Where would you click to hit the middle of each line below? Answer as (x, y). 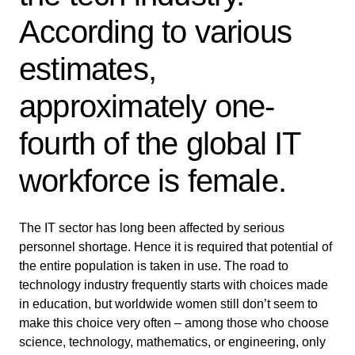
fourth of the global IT (160, 143)
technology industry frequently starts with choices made (174, 284)
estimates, (88, 69)
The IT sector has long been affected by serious (152, 227)
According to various (156, 31)
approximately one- (147, 106)
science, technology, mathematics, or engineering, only (172, 342)
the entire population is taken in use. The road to (154, 265)
